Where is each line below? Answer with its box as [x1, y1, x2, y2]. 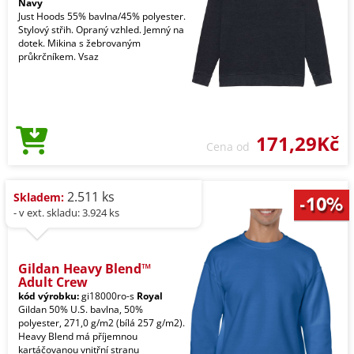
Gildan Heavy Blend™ [18, 259, 151, 277]
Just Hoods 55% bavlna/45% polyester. [18, 9, 186, 23]
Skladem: [13, 189, 64, 205]
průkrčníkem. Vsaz [18, 49, 99, 63]
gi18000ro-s [79, 288, 137, 303]
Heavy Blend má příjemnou [18, 329, 137, 343]
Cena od [206, 138, 256, 154]
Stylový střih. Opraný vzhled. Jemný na [18, 22, 184, 36]
